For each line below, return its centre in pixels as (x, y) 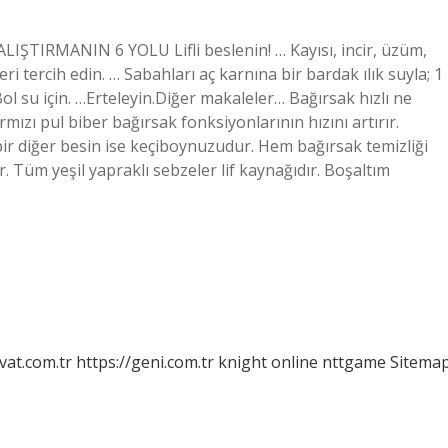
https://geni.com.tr (145, 362)
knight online (268, 362)
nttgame (354, 362)
